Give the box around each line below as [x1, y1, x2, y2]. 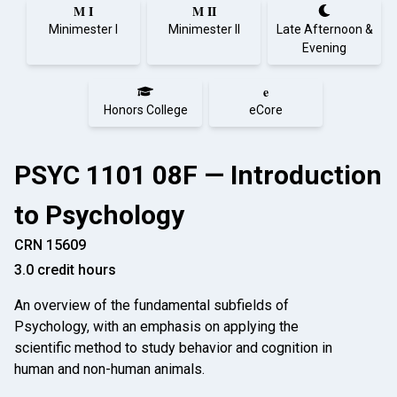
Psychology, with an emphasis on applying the [14, 318, 299, 335]
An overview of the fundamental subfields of [14, 297, 289, 314]
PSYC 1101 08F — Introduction [14, 160, 382, 191]
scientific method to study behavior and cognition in [14, 339, 332, 356]
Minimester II [167, 22, 240, 36]
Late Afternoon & [276, 22, 373, 36]
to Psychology [14, 199, 184, 230]
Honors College [103, 103, 188, 117]
